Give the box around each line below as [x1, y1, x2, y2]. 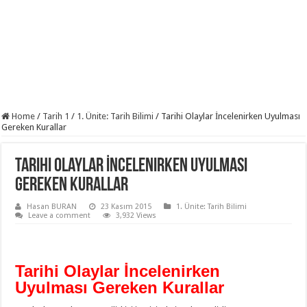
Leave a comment [28, 211, 91, 220]
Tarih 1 [42, 111, 70, 121]
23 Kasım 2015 [101, 202, 152, 211]
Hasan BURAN [27, 202, 77, 211]
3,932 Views [116, 211, 157, 220]
